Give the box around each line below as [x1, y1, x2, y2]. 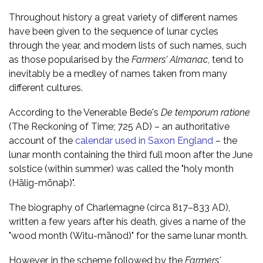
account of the [9, 134, 75, 146]
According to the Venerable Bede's [9, 106, 161, 118]
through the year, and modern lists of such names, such [9, 39, 247, 51]
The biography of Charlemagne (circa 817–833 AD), [9, 201, 230, 213]
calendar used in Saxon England [75, 134, 213, 146]
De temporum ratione [161, 106, 250, 118]
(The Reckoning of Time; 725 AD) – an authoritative [9, 120, 230, 132]
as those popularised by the [9, 53, 131, 65]
